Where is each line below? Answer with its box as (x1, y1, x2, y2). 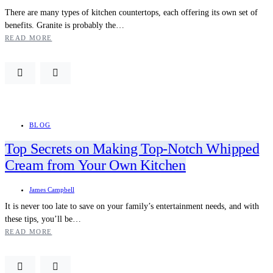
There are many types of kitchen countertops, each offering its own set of (5, 8, 258, 18)
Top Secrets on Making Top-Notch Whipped (5, 141, 260, 157)
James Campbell (29, 186, 74, 194)
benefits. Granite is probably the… (5, 21, 124, 30)
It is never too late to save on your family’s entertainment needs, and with (5, 202, 259, 211)
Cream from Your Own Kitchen (5, 157, 186, 174)
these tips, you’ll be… (5, 214, 81, 224)
